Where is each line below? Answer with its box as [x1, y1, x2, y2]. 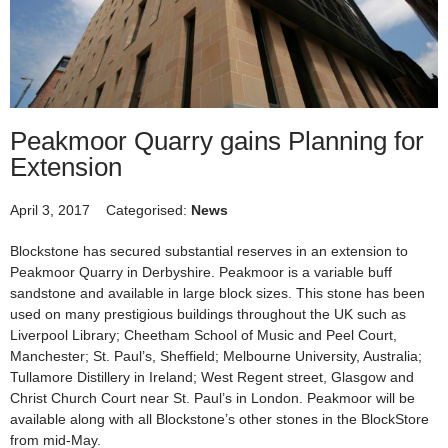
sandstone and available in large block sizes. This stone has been [10, 285, 425, 302]
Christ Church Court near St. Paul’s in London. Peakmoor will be [10, 390, 415, 407]
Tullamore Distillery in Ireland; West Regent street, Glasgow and [10, 369, 414, 386]
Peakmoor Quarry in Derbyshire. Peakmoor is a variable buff [10, 264, 392, 281]
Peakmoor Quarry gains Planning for [10, 126, 424, 157]
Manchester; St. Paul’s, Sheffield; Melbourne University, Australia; [10, 348, 422, 365]
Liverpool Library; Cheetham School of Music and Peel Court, [10, 327, 397, 344]
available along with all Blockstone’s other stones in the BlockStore [10, 411, 429, 428]
